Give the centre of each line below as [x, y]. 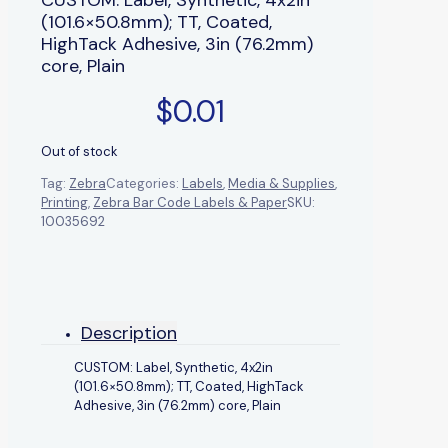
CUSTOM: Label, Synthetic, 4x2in [173, 367]
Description [129, 332]
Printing [64, 202]
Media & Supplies [281, 183]
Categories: [144, 183]
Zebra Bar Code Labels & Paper [190, 202]
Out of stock [79, 151]
